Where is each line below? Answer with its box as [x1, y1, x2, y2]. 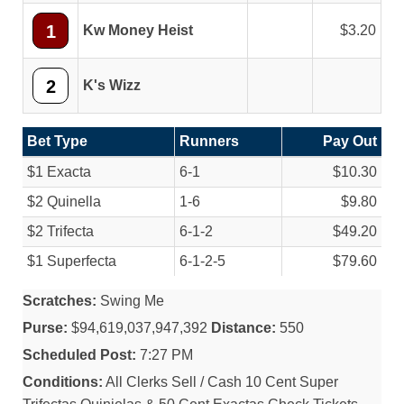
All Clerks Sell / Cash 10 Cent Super [103, 374, 338, 390]
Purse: [23, 320, 68, 335]
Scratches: [23, 293, 96, 308]
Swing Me [96, 293, 164, 308]
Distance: [211, 320, 276, 335]
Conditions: [23, 374, 103, 390]
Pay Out [323, 133, 377, 149]
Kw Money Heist [83, 23, 193, 38]
